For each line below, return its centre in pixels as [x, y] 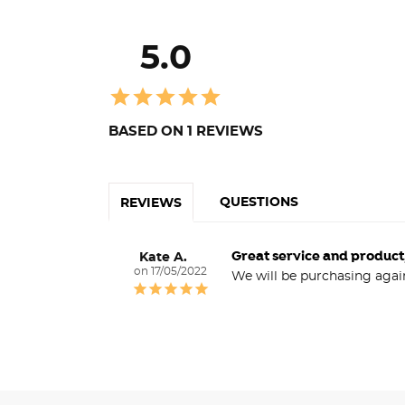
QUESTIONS [259, 202]
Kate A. [163, 257]
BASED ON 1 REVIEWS [186, 131]
